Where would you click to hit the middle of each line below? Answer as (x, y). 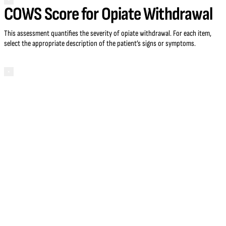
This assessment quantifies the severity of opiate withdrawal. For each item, (108, 34)
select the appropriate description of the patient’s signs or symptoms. (100, 44)
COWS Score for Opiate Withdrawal (108, 15)
